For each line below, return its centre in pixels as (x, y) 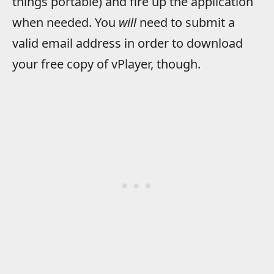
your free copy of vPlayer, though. (106, 64)
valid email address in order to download (128, 43)
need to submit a (186, 22)
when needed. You (65, 22)
